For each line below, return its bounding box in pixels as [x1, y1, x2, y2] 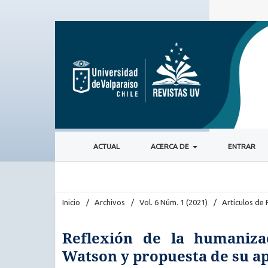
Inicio [62, 197, 80, 206]
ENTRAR [228, 142, 256, 150]
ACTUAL [93, 142, 120, 150]
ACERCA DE [150, 142, 191, 150]
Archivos [95, 197, 125, 206]
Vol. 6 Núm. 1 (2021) [139, 197, 208, 206]
